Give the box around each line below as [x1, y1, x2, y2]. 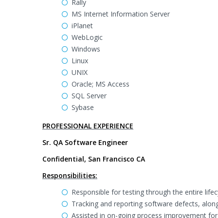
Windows [72, 44, 100, 54]
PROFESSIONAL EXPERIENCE [42, 121, 133, 130]
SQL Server [72, 91, 107, 100]
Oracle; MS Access [72, 79, 129, 89]
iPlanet [72, 21, 93, 30]
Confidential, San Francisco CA [42, 154, 145, 163]
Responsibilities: [42, 171, 97, 180]
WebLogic [72, 33, 103, 42]
